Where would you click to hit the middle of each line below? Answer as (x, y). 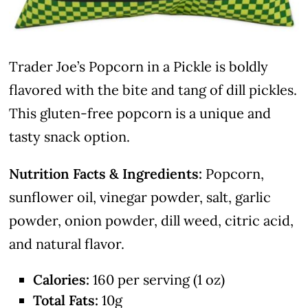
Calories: (62, 279)
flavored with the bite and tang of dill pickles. (153, 89)
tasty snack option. (70, 136)
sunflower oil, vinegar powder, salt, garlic (140, 197)
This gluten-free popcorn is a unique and (140, 113)
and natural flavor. (67, 243)
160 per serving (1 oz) (157, 279)
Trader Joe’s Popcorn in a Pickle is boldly (139, 66)
